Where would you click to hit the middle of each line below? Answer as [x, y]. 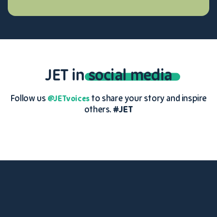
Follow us [29, 99]
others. [98, 110]
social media [130, 76]
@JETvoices [68, 99]
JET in [67, 76]
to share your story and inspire [148, 99]
